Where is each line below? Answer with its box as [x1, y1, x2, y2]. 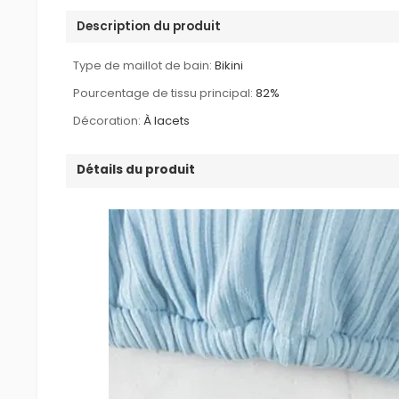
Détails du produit [77, 160, 196, 178]
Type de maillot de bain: [73, 56, 213, 74]
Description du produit [77, 17, 222, 35]
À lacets [143, 111, 191, 129]
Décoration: [73, 111, 142, 129]
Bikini [215, 56, 244, 74]
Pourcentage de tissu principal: [73, 84, 254, 102]
